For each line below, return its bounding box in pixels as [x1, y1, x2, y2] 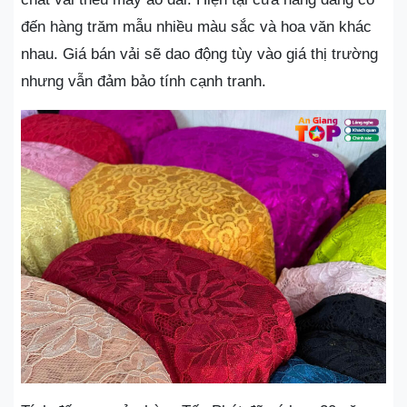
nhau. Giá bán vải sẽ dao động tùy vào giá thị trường [21, 45, 378, 63]
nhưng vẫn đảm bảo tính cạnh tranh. [21, 72, 271, 90]
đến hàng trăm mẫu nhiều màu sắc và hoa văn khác [21, 17, 372, 35]
